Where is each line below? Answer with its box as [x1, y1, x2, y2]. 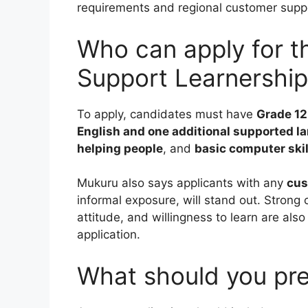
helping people [77, 141, 163, 155]
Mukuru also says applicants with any [77, 176, 287, 190]
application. [77, 228, 140, 242]
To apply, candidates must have [77, 107, 256, 121]
